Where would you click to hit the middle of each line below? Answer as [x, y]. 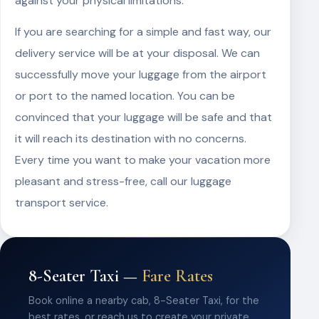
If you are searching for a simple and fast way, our [143, 32]
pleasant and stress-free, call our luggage [123, 181]
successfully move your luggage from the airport [141, 74]
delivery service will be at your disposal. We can [137, 53]
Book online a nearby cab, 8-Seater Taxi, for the [144, 300]
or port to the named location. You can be [125, 96]
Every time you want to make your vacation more [143, 160]
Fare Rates [177, 276]
